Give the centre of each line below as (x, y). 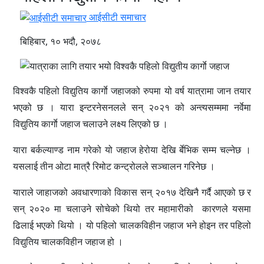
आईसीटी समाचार (116, 17)
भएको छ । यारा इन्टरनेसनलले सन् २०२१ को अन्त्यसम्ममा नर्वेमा (132, 108)
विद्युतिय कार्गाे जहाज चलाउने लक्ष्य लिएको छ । (90, 124)
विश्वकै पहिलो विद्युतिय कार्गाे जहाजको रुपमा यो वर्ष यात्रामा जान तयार (132, 91)
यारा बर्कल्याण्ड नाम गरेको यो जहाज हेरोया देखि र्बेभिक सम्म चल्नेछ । (132, 150)
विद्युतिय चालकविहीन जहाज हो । (68, 242)
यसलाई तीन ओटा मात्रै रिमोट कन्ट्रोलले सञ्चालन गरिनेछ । (114, 166)
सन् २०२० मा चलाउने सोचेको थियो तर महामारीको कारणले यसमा (132, 209)
